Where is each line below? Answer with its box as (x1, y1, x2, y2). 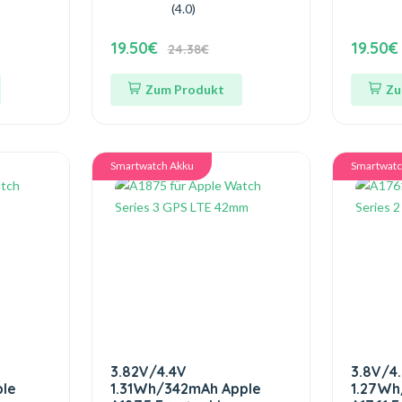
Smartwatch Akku (109, 159, 194, 172)
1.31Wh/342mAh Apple (109, 380, 261, 398)
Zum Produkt (144, 82, 224, 97)
